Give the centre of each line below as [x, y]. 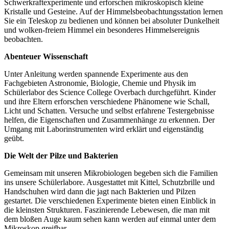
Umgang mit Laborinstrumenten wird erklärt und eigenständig [104, 129]
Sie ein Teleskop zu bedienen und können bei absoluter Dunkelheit [112, 21]
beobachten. [24, 39]
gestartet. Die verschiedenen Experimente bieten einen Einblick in [110, 201]
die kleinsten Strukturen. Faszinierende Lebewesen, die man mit [107, 210]
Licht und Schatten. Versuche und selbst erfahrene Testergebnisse [109, 111]
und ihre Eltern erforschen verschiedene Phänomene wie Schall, [107, 102]
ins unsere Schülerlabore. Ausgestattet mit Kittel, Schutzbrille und [109, 182]
